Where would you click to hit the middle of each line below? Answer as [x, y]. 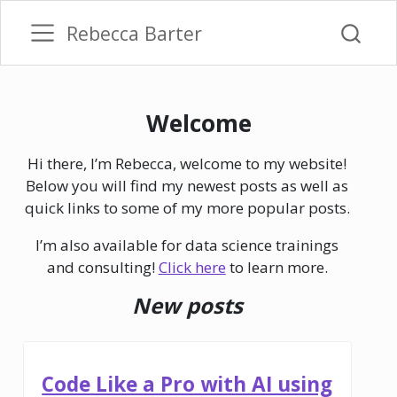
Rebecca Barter [135, 33]
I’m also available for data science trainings [187, 245]
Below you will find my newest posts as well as [187, 186]
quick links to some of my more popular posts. [187, 208]
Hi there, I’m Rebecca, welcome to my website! [187, 163]
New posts [187, 305]
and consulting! [102, 267]
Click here [192, 267]
